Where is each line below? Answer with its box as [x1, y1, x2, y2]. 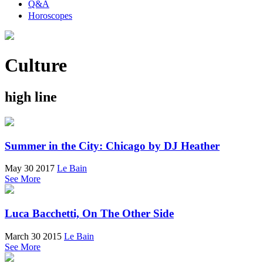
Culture [5, 55, 67, 76]
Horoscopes [28, 11, 72, 21]
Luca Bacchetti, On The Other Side [5, 207, 174, 220]
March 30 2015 [5, 231, 62, 241]
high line [5, 89, 57, 104]
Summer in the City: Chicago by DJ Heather [5, 139, 220, 152]
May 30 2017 [5, 163, 55, 174]
